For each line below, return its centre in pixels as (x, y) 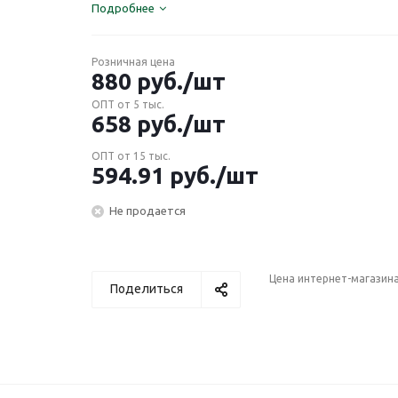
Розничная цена (133, 62)
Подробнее (123, 8)
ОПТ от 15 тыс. (131, 156)
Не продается (147, 210)
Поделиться (147, 289)
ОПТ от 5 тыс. (128, 104)
